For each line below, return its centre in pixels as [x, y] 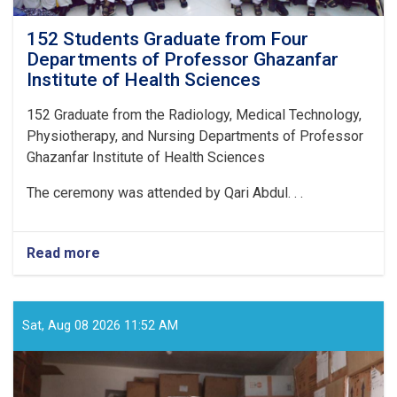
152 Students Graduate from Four [167, 39]
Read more [63, 253]
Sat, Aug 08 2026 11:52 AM [100, 325]
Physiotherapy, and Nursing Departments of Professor [195, 136]
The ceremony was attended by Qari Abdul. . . [165, 192]
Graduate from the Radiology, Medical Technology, [206, 114]
